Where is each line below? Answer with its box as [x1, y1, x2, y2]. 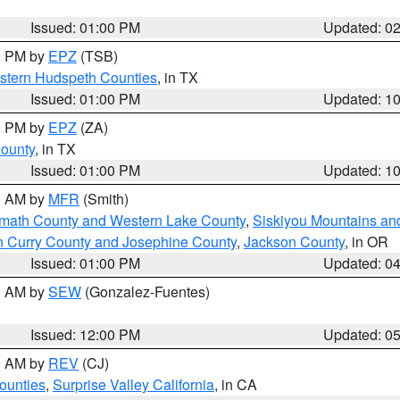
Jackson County [244, 231, 345, 252]
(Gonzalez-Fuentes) [81, 281, 210, 302]
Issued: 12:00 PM [30, 324, 141, 345]
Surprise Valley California [53, 374, 214, 395]
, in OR [345, 231, 388, 252]
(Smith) [79, 188, 129, 209]
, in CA [214, 374, 257, 395]
